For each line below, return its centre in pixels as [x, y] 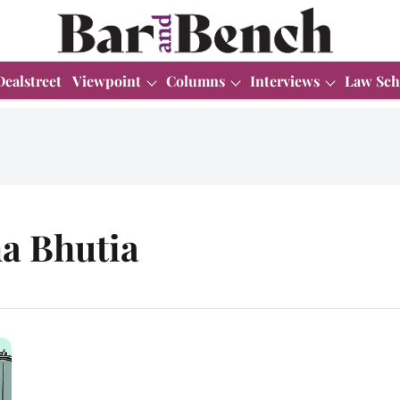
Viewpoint [107, 80]
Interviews [285, 80]
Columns [196, 80]
